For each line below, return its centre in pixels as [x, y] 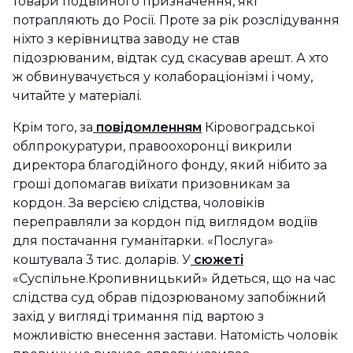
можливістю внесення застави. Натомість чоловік [175, 335]
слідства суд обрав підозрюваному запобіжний [169, 297]
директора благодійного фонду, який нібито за [170, 165]
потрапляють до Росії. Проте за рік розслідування [176, 20]
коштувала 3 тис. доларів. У [102, 260]
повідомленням [147, 127]
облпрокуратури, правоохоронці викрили [152, 146]
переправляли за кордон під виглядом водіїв [165, 222]
